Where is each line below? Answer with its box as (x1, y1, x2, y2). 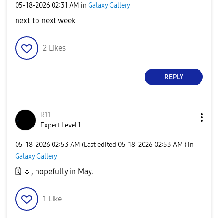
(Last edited (82, 140, 118, 149)
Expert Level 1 (40, 121, 81, 129)
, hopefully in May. (31, 167, 93, 176)
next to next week (15, 16, 75, 25)
